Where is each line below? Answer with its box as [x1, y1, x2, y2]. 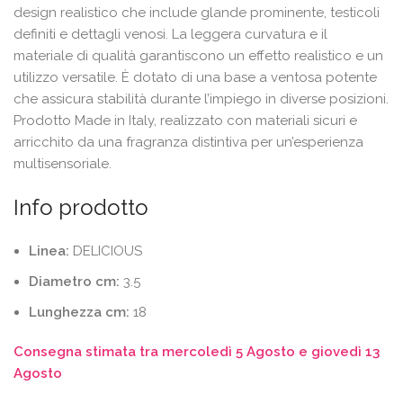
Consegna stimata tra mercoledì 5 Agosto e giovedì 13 [13, 344, 380, 361]
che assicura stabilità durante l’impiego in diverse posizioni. [13, 91, 389, 108]
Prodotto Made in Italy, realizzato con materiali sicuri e [13, 112, 357, 130]
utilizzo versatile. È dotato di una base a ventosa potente [13, 69, 377, 86]
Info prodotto [13, 194, 148, 221]
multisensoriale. [13, 156, 112, 173]
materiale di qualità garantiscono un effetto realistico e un [13, 48, 383, 65]
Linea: [29, 243, 69, 260]
